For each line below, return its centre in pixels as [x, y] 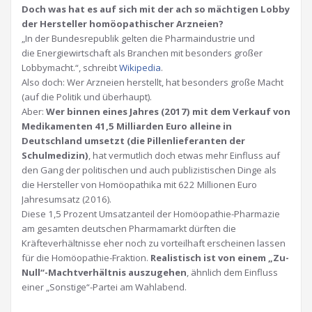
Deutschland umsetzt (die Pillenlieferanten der [133, 141]
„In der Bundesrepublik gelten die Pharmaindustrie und [138, 38]
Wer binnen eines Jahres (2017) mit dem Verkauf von [168, 111]
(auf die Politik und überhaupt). [87, 97]
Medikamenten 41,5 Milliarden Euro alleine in [127, 126]
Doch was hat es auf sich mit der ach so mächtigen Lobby [156, 9]
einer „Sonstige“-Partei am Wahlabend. [104, 287]
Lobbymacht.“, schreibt [70, 68]
